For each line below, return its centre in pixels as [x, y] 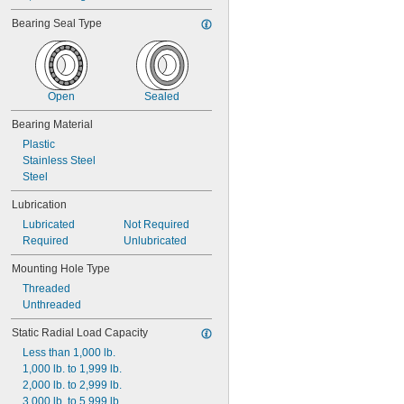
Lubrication [39, 205]
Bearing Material [52, 124]
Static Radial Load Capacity [80, 333]
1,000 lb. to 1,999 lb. [72, 369]
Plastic [39, 144]
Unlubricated [155, 241]
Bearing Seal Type [57, 23]
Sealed [162, 96]
